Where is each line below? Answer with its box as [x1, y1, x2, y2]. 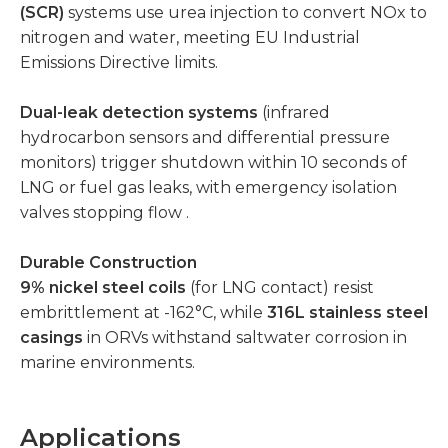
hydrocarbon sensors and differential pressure [20, 128, 390, 147]
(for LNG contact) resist [186, 278, 374, 297]
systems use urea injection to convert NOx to [64, 3, 427, 22]
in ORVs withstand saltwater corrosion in [83, 328, 407, 347]
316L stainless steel [267, 303, 428, 322]
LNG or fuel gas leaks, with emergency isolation [20, 178, 397, 197]
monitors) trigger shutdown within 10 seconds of [20, 153, 407, 172]
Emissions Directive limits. [20, 53, 218, 72]
